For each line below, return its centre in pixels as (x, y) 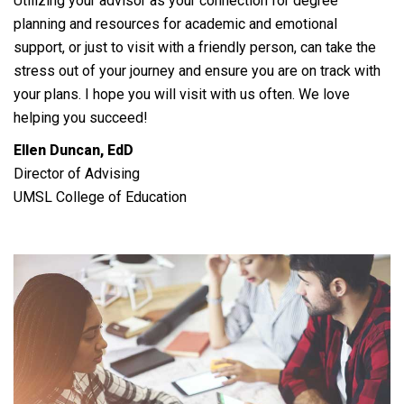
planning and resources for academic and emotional (175, 24)
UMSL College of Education (100, 197)
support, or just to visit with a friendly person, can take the (195, 47)
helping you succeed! (81, 118)
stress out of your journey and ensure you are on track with (197, 71)
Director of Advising (77, 174)
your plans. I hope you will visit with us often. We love (182, 94)
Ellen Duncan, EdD (73, 150)
